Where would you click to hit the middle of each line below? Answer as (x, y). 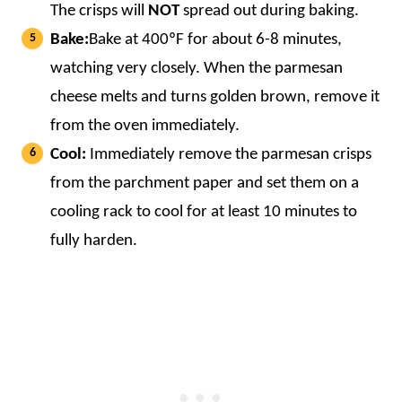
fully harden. (94, 240)
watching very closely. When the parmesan (197, 68)
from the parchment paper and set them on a (205, 183)
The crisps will (99, 11)
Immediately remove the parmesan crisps (229, 154)
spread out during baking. (271, 11)
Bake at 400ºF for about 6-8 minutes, (215, 39)
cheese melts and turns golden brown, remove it (215, 97)
